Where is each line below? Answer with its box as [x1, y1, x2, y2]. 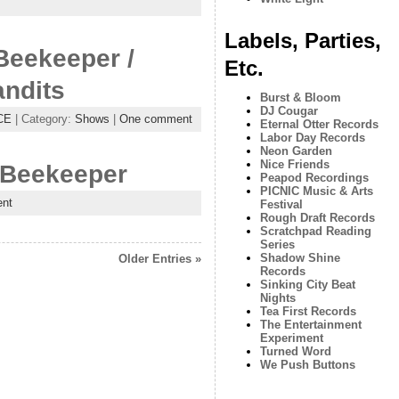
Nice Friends [259, 158, 330, 171]
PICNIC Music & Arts [259, 184, 373, 198]
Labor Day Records [259, 131, 365, 144]
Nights [259, 291, 296, 305]
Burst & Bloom [259, 91, 341, 104]
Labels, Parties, [224, 28, 381, 53]
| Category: [11, 111, 75, 126]
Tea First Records [259, 305, 356, 318]
